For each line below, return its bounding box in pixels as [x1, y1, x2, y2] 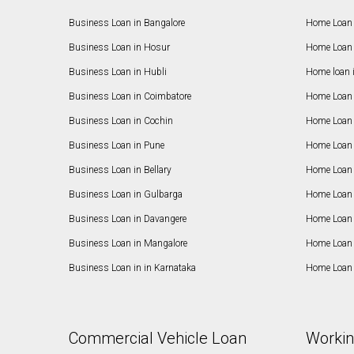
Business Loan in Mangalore [69, 238, 188, 250]
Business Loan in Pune [69, 140, 165, 152]
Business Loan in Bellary [69, 164, 172, 176]
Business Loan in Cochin [69, 115, 174, 127]
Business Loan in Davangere [69, 213, 187, 225]
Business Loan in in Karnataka [69, 262, 197, 274]
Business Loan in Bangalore [69, 17, 186, 29]
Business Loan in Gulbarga [69, 189, 183, 201]
